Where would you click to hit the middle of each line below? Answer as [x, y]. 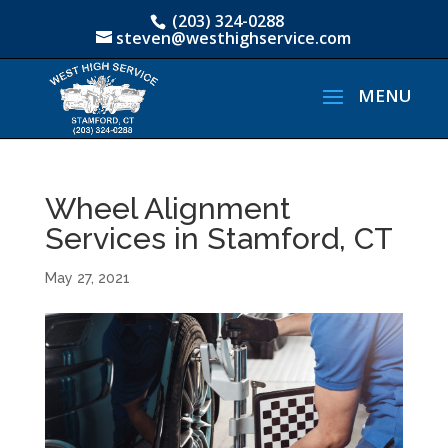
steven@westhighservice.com [234, 38]
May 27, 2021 [87, 278]
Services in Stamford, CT [218, 238]
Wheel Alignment [167, 208]
